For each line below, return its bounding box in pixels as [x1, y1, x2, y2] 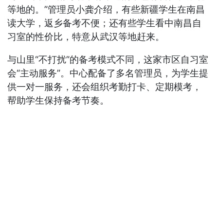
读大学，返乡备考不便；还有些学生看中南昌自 [7, 17, 202, 29]
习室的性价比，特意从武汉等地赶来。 [7, 31, 165, 42]
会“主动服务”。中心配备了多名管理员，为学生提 [7, 67, 209, 79]
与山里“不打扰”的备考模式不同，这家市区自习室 [7, 54, 209, 65]
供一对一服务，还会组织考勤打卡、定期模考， [7, 81, 202, 92]
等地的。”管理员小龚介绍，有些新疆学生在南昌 [7, 3, 205, 15]
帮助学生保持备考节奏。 [7, 94, 109, 106]
